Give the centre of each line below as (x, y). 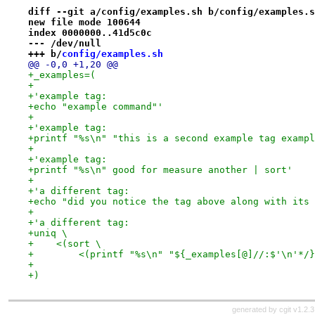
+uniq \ (47, 233)
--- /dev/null (64, 43)
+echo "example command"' (95, 106)
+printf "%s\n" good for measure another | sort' (160, 169)
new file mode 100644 (84, 22)
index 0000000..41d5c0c (90, 32)
